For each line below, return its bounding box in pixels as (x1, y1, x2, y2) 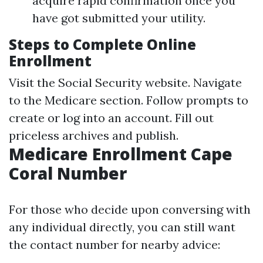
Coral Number (9, 162, 127, 184)
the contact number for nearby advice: (9, 237, 220, 252)
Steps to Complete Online (9, 35, 196, 54)
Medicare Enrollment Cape (9, 143, 232, 165)
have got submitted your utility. (32, 11, 205, 25)
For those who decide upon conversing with (9, 202, 251, 217)
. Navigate (188, 75, 242, 90)
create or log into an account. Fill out (9, 110, 214, 125)
